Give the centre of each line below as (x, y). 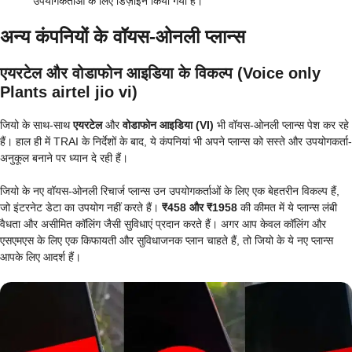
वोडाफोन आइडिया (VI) (168, 125)
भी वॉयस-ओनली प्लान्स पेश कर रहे (281, 125)
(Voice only (277, 73)
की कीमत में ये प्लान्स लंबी (287, 207)
